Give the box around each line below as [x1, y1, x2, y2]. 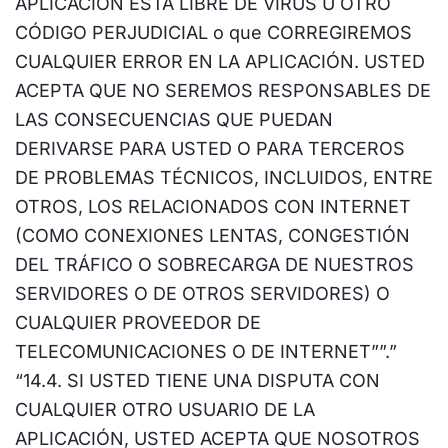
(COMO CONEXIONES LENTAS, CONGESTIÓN [15, 225, 410, 246]
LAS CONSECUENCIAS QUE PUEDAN [15, 109, 333, 130]
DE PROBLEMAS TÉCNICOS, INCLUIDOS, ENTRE [15, 167, 433, 188]
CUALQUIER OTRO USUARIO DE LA [15, 399, 315, 420]
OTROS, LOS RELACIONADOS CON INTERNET [15, 196, 411, 217]
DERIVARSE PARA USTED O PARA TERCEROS [15, 138, 405, 159]
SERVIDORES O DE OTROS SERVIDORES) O [15, 283, 390, 304]
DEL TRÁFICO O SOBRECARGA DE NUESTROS [15, 254, 414, 275]
